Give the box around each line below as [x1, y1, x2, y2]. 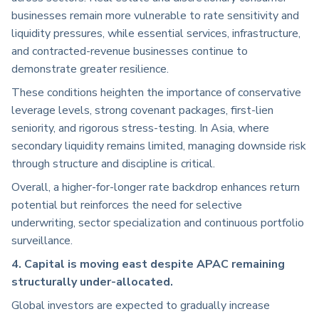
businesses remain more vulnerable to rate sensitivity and [11, 8, 299, 24]
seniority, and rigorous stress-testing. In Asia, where [11, 120, 269, 137]
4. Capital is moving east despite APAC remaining [11, 256, 285, 273]
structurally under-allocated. [11, 274, 173, 291]
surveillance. [11, 233, 73, 249]
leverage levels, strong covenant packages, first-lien [11, 103, 273, 119]
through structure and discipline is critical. [11, 156, 215, 172]
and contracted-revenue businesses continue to [11, 43, 248, 60]
